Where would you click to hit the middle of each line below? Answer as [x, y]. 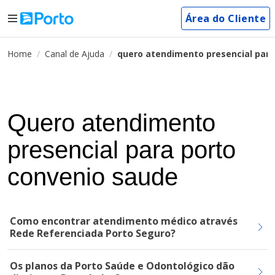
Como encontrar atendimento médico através [124, 221]
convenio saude [93, 177]
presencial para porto [122, 150]
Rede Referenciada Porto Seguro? [93, 233]
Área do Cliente [226, 18]
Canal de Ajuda [75, 54]
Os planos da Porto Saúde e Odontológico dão [122, 266]
